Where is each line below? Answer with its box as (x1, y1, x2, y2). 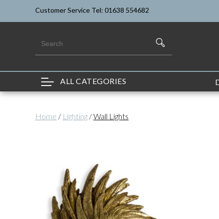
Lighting (63, 111, 88, 121)
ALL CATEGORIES (58, 76, 127, 86)
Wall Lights (93, 111, 129, 121)
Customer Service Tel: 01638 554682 (35, 6, 149, 14)
